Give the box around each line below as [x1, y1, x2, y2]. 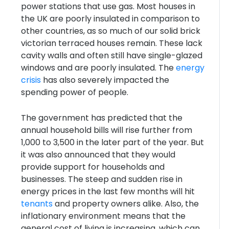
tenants [20, 198, 53, 210]
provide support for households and [20, 161, 165, 173]
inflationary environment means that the [20, 210, 186, 222]
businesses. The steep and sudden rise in [20, 173, 182, 185]
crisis [20, 74, 41, 86]
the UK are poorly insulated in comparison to [20, 13, 200, 25]
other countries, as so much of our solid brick [20, 25, 200, 37]
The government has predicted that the [20, 112, 182, 124]
